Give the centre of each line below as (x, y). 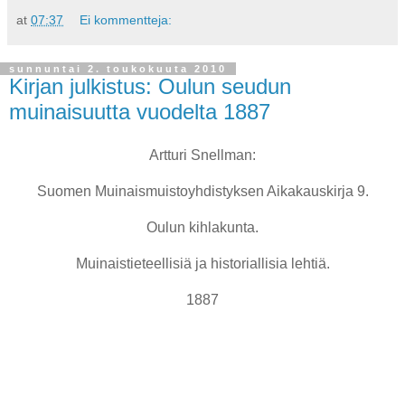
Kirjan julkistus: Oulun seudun (150, 87)
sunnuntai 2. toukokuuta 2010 (118, 69)
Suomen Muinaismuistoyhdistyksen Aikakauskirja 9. (202, 192)
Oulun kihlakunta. (202, 228)
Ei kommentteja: (126, 20)
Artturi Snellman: (202, 155)
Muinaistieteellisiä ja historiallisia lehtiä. (202, 264)
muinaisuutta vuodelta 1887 (140, 112)
